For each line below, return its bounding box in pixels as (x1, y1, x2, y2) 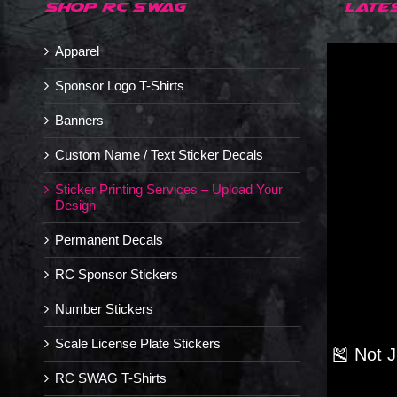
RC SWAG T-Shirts (55, 370, 167, 385)
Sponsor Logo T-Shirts (55, 78, 184, 93)
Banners (55, 113, 104, 128)
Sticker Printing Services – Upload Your (55, 182, 283, 197)
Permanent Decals (55, 232, 163, 247)
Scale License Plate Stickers (55, 336, 221, 351)
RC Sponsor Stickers (55, 267, 178, 282)
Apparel (55, 43, 99, 58)
